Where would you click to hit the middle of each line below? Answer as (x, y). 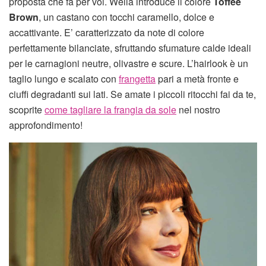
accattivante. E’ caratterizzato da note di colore (107, 33)
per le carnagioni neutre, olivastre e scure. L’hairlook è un (129, 64)
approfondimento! (46, 125)
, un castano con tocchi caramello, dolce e (126, 17)
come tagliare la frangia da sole (110, 110)
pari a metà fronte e (197, 79)
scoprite (27, 110)
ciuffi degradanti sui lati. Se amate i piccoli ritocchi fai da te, (132, 94)
